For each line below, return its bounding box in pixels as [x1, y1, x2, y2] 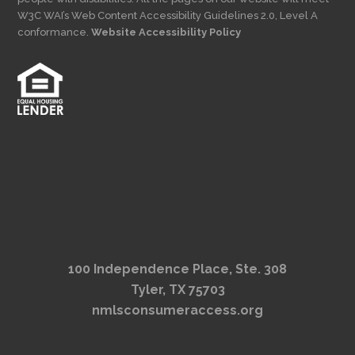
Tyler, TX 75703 [130, 281, 225, 297]
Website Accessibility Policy [91, 26, 242, 38]
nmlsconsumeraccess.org [92, 302, 263, 318]
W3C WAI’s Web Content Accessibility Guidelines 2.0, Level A [17, 10, 319, 21]
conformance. [17, 26, 92, 38]
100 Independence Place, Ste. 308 [68, 261, 287, 277]
